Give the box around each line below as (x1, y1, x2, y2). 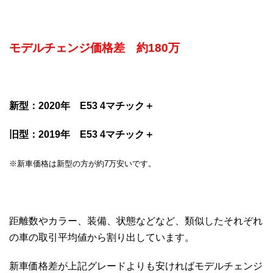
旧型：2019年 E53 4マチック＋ (9, 129, 154, 140)
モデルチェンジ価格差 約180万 (9, 41, 180, 55)
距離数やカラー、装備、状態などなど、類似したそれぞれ (9, 216, 263, 227)
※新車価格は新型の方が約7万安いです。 (9, 159, 156, 169)
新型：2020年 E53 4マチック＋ (9, 101, 154, 112)
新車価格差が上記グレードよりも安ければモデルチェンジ (9, 261, 263, 272)
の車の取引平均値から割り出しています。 (9, 232, 194, 243)
